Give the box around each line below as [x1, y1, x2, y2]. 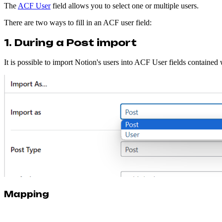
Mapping [4, 189, 49, 200]
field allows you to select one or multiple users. [51, 1, 199, 10]
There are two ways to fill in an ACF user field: [4, 18, 152, 27]
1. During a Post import [4, 37, 137, 49]
